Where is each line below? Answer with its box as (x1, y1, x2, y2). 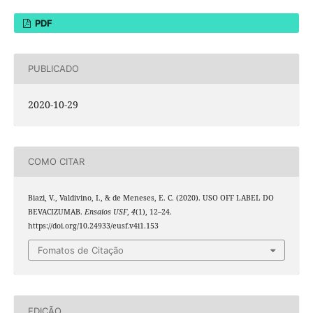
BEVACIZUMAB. (27, 206, 85, 217)
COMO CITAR (27, 156, 85, 168)
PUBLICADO (27, 63, 79, 75)
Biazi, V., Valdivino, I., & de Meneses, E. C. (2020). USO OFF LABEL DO (27, 192, 274, 203)
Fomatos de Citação (38, 245, 124, 256)
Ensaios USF (84, 206, 127, 217)
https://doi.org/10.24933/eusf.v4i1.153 (27, 220, 159, 231)
